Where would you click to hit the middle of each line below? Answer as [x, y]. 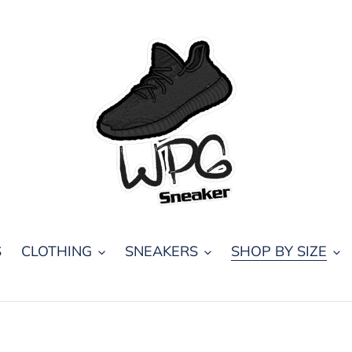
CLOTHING [56, 251]
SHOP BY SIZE [279, 251]
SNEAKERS [161, 251]
